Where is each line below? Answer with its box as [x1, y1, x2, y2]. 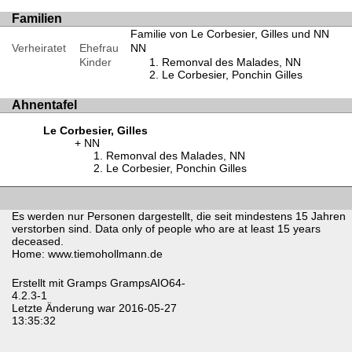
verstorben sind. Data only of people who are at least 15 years [12, 222, 321, 235]
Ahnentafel [12, 97, 77, 112]
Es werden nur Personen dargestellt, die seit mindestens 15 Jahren [12, 209, 346, 222]
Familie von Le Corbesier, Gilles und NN [130, 27, 329, 40]
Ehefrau [79, 41, 119, 54]
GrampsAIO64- [107, 277, 185, 290]
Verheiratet [12, 41, 66, 54]
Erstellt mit [12, 277, 67, 290]
